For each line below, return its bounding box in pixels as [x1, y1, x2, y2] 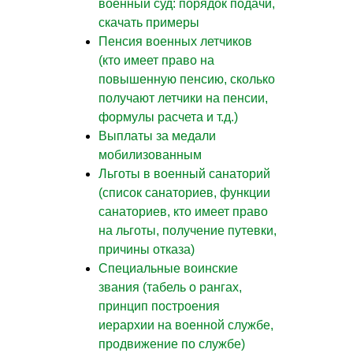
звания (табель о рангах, [98, 280, 242, 294]
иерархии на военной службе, [98, 318, 273, 332]
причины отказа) [98, 242, 195, 256]
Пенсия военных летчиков [98, 34, 252, 48]
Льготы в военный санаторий [98, 166, 270, 180]
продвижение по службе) [98, 336, 245, 351]
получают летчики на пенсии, [98, 91, 268, 105]
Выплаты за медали [98, 128, 216, 143]
